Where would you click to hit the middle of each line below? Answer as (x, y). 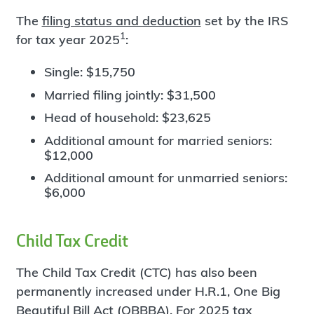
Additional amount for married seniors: (158, 140)
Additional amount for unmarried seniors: (165, 178)
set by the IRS (244, 20)
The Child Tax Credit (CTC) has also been (136, 273)
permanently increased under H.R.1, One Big (148, 292)
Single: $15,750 (89, 72)
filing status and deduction (121, 20)
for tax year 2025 (68, 39)
